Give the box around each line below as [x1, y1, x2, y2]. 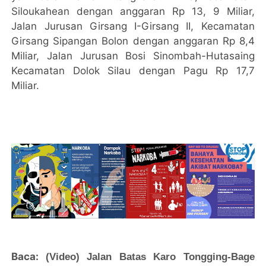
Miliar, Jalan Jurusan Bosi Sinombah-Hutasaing [11, 50, 255, 62]
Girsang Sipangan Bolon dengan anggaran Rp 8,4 [11, 35, 255, 47]
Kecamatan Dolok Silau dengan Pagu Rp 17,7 [11, 65, 255, 77]
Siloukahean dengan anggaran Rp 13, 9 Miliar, [11, 5, 255, 18]
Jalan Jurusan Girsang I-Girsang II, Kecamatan [11, 20, 255, 33]
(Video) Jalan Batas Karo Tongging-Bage [45, 251, 255, 262]
